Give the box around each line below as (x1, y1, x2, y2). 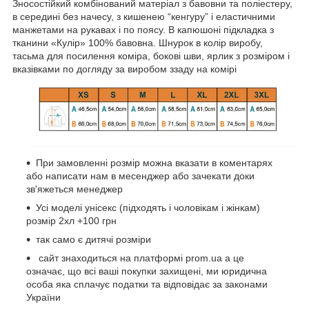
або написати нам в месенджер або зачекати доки (26, 170, 255, 181)
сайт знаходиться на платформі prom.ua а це (36, 252, 244, 263)
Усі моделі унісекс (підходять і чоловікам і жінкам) (36, 201, 260, 213)
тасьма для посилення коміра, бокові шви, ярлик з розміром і (12, 50, 290, 62)
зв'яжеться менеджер (26, 183, 123, 195)
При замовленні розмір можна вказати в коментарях (36, 157, 272, 168)
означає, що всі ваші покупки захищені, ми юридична (26, 265, 267, 277)
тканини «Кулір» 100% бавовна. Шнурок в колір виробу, (12, 37, 263, 49)
